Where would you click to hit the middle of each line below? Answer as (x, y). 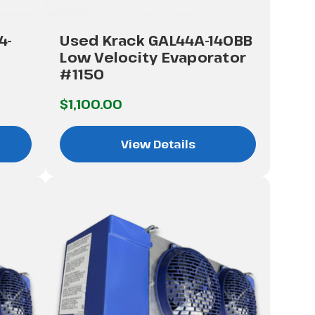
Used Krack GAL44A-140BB (156, 40)
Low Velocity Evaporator (153, 57)
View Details (158, 144)
